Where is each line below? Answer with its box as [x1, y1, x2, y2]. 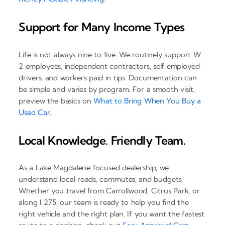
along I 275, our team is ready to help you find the [19, 197, 189, 207]
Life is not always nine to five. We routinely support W [19, 49, 201, 59]
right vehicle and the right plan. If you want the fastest [19, 209, 205, 219]
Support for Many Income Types [19, 19, 185, 34]
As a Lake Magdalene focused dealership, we [19, 163, 169, 173]
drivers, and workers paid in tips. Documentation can [19, 72, 197, 82]
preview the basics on [19, 95, 94, 105]
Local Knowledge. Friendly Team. [19, 133, 185, 148]
